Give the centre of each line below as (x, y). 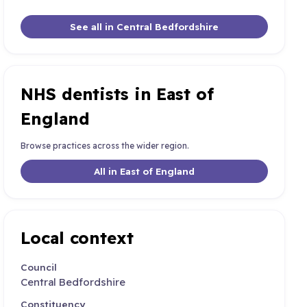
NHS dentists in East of (117, 94)
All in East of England (145, 171)
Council (39, 267)
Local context (77, 238)
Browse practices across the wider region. (105, 146)
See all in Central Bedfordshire (145, 26)
